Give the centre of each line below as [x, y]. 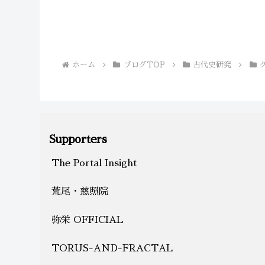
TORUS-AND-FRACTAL [112, 249]
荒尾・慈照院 [80, 192]
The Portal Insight [94, 164]
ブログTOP [144, 65]
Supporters [78, 140]
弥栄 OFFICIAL [87, 220]
